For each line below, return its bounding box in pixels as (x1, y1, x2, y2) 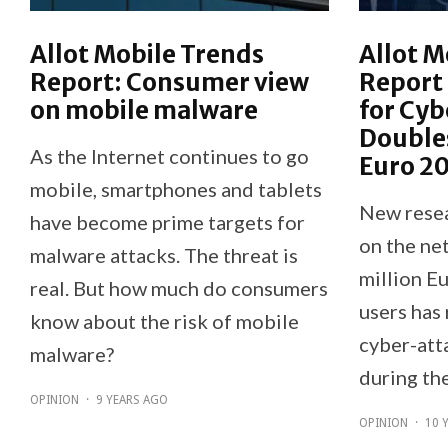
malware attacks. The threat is (30, 242, 298, 267)
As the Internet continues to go (30, 143, 309, 168)
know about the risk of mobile (30, 308, 299, 333)
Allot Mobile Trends (30, 38, 264, 70)
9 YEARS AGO (96, 392, 168, 407)
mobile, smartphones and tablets (30, 176, 322, 201)
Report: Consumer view (30, 66, 309, 98)
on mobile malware (30, 94, 258, 126)
